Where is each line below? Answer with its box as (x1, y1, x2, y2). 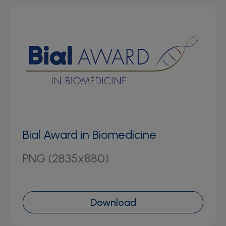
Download (90, 196, 136, 208)
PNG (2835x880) (23, 150, 109, 165)
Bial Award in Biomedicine (23, 127, 156, 142)
